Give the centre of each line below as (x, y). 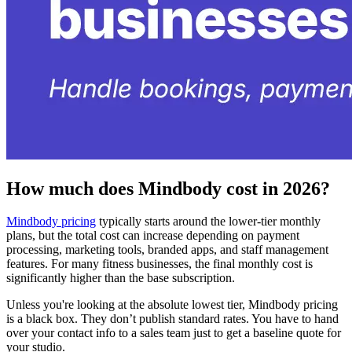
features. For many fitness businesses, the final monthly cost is (159, 264)
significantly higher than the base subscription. (121, 278)
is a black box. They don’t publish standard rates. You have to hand (172, 319)
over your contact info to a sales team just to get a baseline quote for (174, 333)
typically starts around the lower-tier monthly (208, 222)
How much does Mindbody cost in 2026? (168, 188)
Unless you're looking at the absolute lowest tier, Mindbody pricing (172, 305)
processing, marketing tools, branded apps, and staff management (167, 250)
